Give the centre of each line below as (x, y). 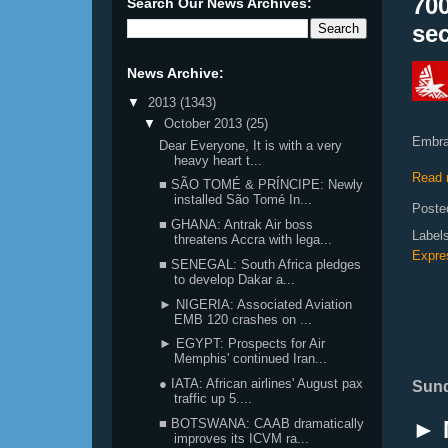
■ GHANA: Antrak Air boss (236, 224)
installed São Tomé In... (243, 200)
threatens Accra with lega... (253, 239)
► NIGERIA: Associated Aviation (256, 304)
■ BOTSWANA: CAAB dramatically (262, 423)
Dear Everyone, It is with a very (251, 145)
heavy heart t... (218, 160)
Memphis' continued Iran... (251, 359)
